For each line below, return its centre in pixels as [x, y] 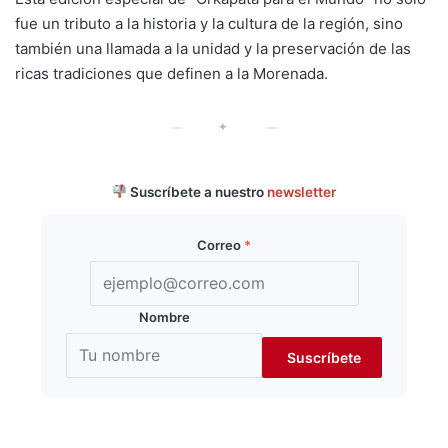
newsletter [302, 191]
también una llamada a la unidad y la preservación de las [213, 49]
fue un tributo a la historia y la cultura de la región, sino [209, 24]
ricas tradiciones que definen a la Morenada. [171, 74]
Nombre [164, 316]
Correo [220, 244]
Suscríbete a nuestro [197, 191]
